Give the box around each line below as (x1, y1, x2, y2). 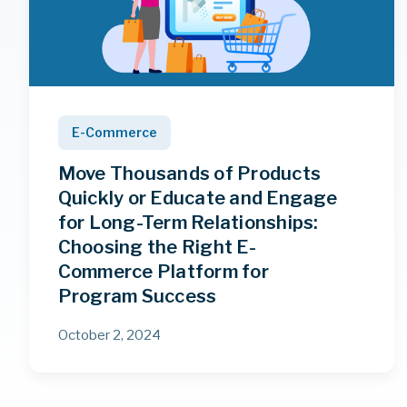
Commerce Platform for (57, 261, 269, 283)
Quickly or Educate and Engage (57, 187, 337, 210)
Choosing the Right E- (57, 236, 256, 259)
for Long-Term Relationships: (57, 212, 319, 234)
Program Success (57, 285, 217, 308)
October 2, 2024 (57, 325, 161, 343)
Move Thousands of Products (57, 163, 321, 185)
